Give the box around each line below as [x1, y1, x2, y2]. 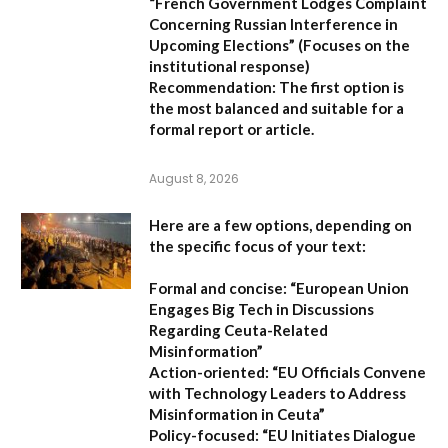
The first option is [276, 77, 404, 96]
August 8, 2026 [149, 169, 239, 187]
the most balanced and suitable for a [149, 98, 404, 117]
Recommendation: [149, 77, 276, 96]
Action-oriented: [149, 362, 269, 381]
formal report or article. [149, 119, 314, 138]
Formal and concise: [149, 278, 287, 297]
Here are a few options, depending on [149, 215, 412, 234]
